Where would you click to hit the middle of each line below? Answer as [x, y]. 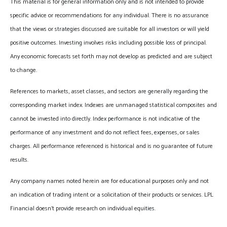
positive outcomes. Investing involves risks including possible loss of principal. [108, 43]
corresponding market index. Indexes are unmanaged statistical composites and [113, 105]
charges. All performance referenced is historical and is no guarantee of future [111, 146]
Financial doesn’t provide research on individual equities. [83, 208]
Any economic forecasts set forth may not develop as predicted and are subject [111, 56]
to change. [24, 70]
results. [19, 160]
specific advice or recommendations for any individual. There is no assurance [109, 15]
